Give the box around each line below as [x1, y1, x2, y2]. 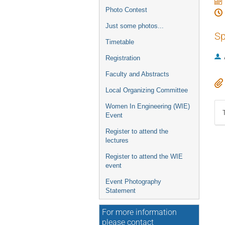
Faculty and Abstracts [105, 70, 169, 78]
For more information [102, 208, 177, 217]
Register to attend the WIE [105, 153, 183, 160]
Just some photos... [105, 22, 164, 30]
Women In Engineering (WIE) [105, 102, 190, 110]
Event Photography [105, 178, 161, 185]
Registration [105, 54, 140, 62]
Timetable [105, 38, 134, 46]
